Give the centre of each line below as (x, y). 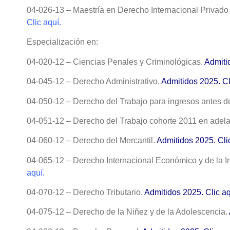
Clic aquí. (44, 22)
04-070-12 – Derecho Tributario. (85, 193)
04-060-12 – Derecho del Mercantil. (92, 141)
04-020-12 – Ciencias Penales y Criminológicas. (116, 62)
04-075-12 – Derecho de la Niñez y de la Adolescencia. (128, 212)
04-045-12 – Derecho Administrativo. (94, 82)
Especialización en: (62, 42)
